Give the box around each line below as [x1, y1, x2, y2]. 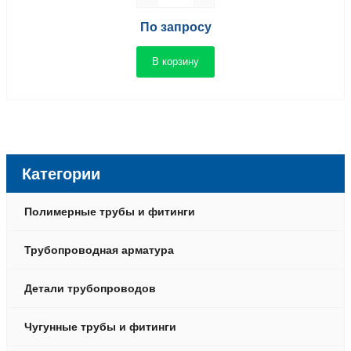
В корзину [152, 56, 199, 68]
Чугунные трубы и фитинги [24, 320, 176, 333]
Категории [21, 165, 100, 183]
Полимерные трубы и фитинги [24, 205, 195, 218]
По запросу [139, 20, 212, 34]
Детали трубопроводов [24, 282, 156, 295]
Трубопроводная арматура [24, 244, 174, 256]
